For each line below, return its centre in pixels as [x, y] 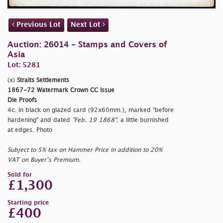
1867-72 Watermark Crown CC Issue [61, 91]
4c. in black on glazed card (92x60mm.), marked [80, 111]
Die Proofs [22, 101]
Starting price [28, 203]
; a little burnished [143, 120]
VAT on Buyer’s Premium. [44, 160]
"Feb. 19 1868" [94, 120]
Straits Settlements [43, 81]
